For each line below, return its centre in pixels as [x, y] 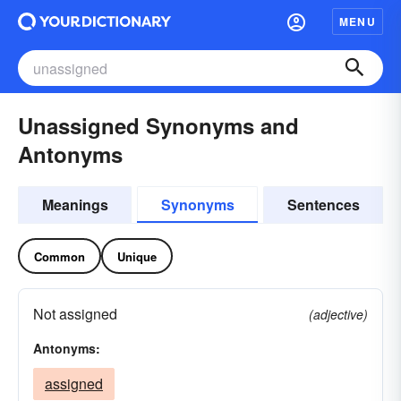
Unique [137, 256]
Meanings [75, 205]
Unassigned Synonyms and [158, 125]
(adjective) [338, 314]
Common [60, 256]
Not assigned [75, 314]
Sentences [323, 205]
